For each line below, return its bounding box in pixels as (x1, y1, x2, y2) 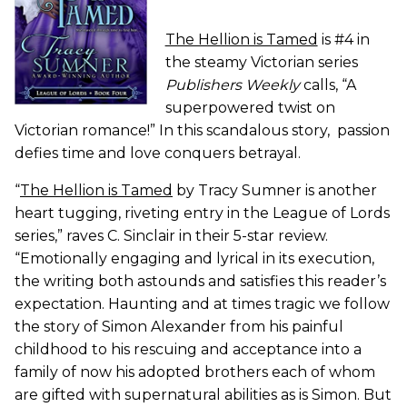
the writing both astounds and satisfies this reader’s (15, 273, 386, 291)
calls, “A (299, 76, 356, 94)
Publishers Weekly (164, 76, 300, 94)
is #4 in (317, 31, 370, 49)
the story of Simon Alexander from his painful (15, 318, 343, 336)
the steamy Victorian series (164, 54, 358, 72)
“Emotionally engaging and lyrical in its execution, (15, 250, 374, 268)
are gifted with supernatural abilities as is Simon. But (15, 386, 392, 404)
